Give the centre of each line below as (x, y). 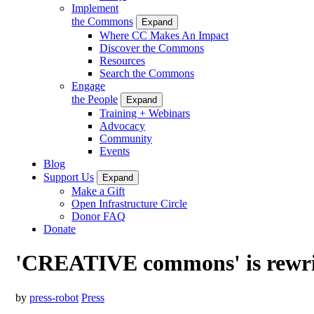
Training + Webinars (145, 113)
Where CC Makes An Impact (164, 35)
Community (126, 138)
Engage (88, 86)
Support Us (69, 177)
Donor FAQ (98, 216)
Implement (95, 8)
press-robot (54, 297)
